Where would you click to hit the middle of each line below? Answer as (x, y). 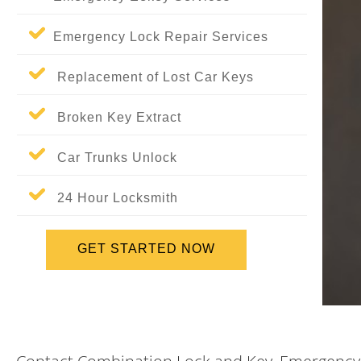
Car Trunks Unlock (111, 158)
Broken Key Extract (113, 117)
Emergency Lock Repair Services (157, 37)
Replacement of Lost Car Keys (149, 77)
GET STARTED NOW (146, 249)
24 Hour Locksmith (112, 198)
